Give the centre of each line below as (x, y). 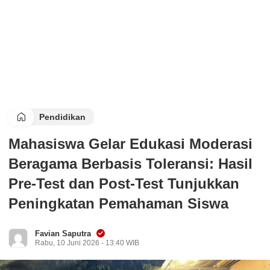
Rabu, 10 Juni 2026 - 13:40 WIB (87, 243)
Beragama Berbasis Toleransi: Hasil (130, 164)
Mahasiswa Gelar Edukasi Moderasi (130, 144)
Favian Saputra (63, 234)
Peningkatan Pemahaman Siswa (118, 203)
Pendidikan (62, 117)
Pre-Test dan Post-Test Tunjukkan (124, 184)
